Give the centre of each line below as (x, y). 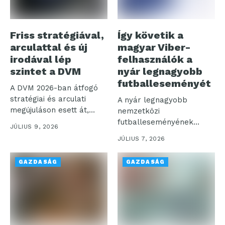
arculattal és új (49, 47)
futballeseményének (155, 122)
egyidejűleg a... (37, 121)
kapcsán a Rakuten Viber (164, 133)
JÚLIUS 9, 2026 (34, 127)
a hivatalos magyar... (156, 144)
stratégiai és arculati (48, 99)
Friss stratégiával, (57, 35)
